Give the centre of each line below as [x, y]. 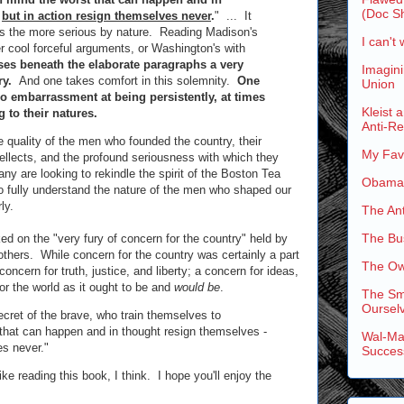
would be [197, 287]
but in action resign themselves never [106, 16]
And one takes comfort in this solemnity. [124, 81]
